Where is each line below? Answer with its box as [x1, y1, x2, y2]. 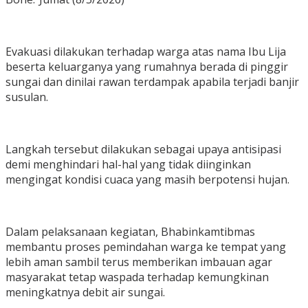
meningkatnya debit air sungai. [5, 285, 165, 300]
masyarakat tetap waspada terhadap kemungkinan [5, 269, 269, 285]
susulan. [5, 89, 48, 105]
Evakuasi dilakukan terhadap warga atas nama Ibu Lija [5, 44, 286, 60]
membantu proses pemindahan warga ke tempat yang [5, 239, 286, 255]
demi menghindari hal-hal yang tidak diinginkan [5, 157, 251, 173]
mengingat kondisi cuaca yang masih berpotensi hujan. [5, 172, 289, 188]
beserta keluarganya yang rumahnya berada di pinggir [5, 59, 288, 75]
